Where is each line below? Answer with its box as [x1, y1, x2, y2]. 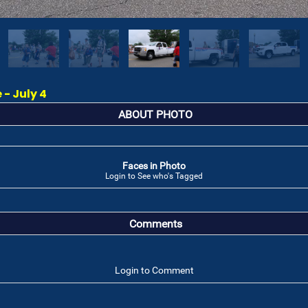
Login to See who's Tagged [105, 171, 203, 181]
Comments [129, 218, 182, 230]
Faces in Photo [122, 160, 186, 171]
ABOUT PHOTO [118, 109, 192, 121]
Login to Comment [114, 265, 194, 276]
